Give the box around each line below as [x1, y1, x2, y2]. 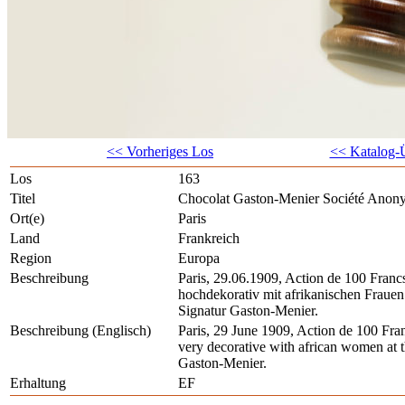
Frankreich [178, 231, 240, 247]
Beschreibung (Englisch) [10, 323, 151, 339]
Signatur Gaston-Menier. [178, 303, 318, 319]
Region [10, 250, 52, 267]
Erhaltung [10, 375, 66, 391]
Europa [178, 250, 220, 267]
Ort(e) [10, 211, 44, 227]
